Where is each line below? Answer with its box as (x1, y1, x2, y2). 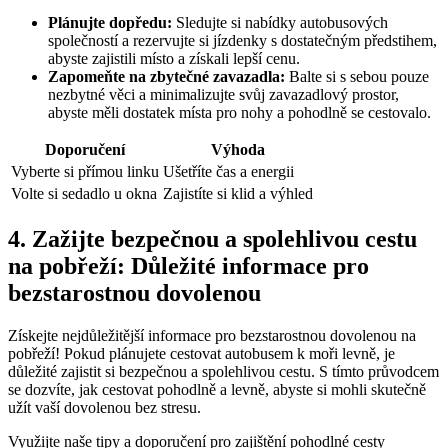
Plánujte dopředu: (48, 14, 172, 32)
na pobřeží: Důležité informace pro (8, 253, 369, 280)
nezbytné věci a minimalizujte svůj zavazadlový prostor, (48, 86, 399, 104)
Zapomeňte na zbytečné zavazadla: (48, 68, 285, 86)
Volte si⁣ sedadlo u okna (11, 185, 157, 203)
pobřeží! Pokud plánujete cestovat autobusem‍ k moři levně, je (8, 345, 395, 363)
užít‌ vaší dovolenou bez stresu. (8, 399, 201, 417)
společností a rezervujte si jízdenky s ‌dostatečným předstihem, (48, 32, 437, 50)
